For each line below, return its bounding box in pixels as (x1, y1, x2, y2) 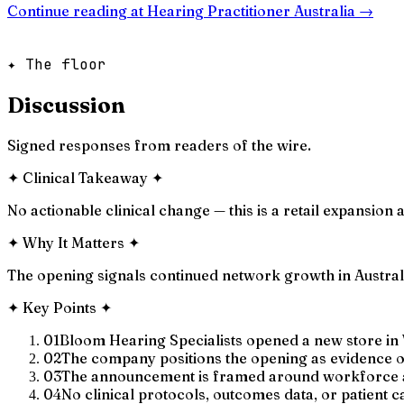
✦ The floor (7, 54, 106, 74)
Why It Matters (23, 233, 124, 252)
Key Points (23, 298, 96, 317)
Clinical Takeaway (23, 168, 148, 187)
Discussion (7, 91, 125, 118)
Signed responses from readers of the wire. (7, 135, 311, 154)
